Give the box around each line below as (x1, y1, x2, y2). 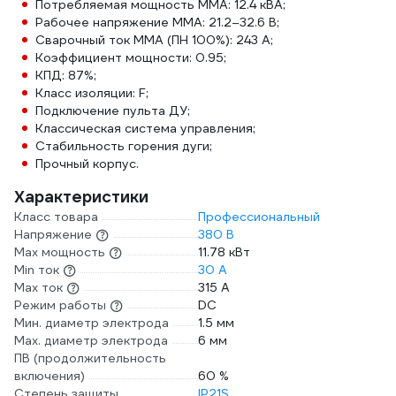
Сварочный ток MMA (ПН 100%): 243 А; (35, 32, 273, 48)
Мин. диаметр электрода (14, 315, 169, 331)
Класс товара (14, 209, 98, 225)
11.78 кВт (198, 244, 250, 260)
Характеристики (14, 187, 148, 207)
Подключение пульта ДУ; (35, 103, 190, 118)
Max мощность (14, 244, 105, 260)
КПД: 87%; (35, 67, 96, 83)
